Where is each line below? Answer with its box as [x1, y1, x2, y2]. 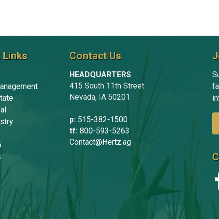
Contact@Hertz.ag [69, 137, 131, 147]
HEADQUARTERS [69, 69, 131, 79]
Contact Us [69, 49, 121, 62]
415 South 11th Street [69, 81, 144, 90]
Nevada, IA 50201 [69, 92, 130, 102]
